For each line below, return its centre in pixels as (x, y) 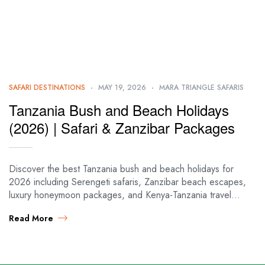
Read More (31, 218)
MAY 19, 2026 (122, 87)
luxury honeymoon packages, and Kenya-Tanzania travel (120, 195)
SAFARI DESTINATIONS (47, 87)
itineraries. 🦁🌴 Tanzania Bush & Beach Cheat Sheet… (120, 208)
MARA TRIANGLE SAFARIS (201, 87)
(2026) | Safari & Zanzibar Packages (122, 127)
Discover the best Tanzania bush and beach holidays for (121, 169)
